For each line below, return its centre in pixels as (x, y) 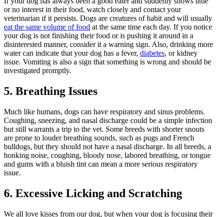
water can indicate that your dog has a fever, (72, 53)
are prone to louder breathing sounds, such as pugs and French (99, 138)
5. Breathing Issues (51, 91)
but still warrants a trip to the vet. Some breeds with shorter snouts (104, 129)
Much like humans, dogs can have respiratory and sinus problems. (104, 111)
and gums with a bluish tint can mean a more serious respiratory (101, 164)
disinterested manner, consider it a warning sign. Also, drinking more (108, 44)
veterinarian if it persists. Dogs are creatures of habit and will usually (108, 18)
